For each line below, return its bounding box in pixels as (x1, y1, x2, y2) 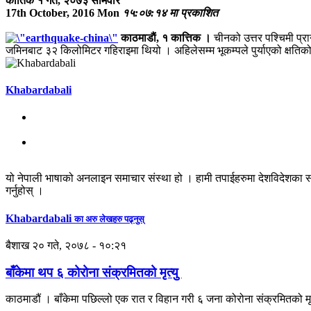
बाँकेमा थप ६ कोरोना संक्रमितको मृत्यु (6, 264, 182, 280)
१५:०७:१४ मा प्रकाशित (122, 6, 218, 19)
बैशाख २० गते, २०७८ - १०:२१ (6, 239, 126, 251)
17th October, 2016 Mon (6, 6, 119, 19)
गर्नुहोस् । (6, 185, 44, 197)
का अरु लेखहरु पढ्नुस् (74, 213, 144, 224)
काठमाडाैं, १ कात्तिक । (121, 31, 211, 44)
